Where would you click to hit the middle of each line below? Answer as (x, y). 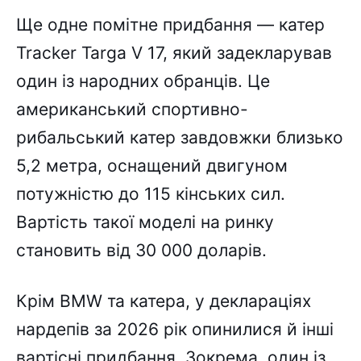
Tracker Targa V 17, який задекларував (174, 52)
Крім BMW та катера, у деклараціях (164, 301)
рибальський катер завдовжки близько (180, 137)
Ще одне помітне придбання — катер (170, 24)
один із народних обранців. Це (143, 81)
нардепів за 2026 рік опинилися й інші (175, 330)
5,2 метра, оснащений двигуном (152, 165)
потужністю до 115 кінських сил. (151, 193)
